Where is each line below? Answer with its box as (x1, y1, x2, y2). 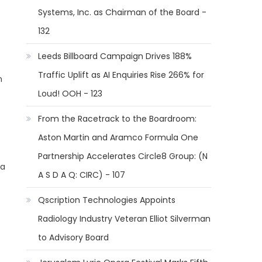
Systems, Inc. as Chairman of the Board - (38, 6, 207, 18)
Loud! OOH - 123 (38, 88, 103, 99)
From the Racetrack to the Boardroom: (38, 113, 197, 125)
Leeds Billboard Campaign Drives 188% (38, 50, 192, 62)
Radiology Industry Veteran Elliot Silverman (38, 213, 211, 225)
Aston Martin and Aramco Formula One (38, 132, 199, 143)
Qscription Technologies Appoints (38, 194, 176, 206)
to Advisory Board (38, 232, 109, 243)
